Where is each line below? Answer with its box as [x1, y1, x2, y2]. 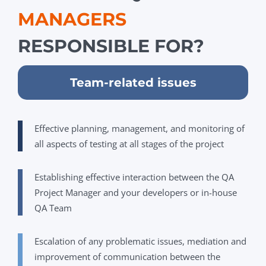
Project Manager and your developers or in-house [34, 186, 237, 199]
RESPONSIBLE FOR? [18, 35, 204, 58]
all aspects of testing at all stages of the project [34, 138, 224, 150]
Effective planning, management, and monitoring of [34, 122, 245, 135]
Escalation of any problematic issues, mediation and [34, 235, 246, 248]
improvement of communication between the [34, 251, 220, 263]
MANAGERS [18, 8, 126, 31]
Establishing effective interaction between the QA [34, 171, 234, 183]
